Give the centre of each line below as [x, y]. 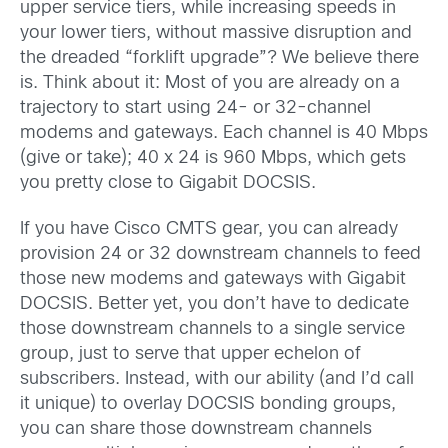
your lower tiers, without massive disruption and [216, 34]
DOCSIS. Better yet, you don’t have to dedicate [214, 304]
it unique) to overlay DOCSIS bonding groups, [208, 404]
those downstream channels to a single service [212, 329]
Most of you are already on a [282, 84]
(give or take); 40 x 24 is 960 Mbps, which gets [213, 159]
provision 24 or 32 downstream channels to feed [220, 254]
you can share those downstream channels [196, 429]
